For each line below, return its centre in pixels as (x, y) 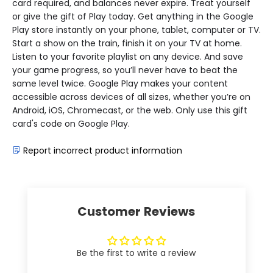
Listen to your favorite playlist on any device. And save (128, 57)
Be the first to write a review (136, 253)
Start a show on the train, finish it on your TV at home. (127, 44)
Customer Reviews (136, 212)
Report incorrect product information (103, 151)
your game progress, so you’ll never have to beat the (125, 70)
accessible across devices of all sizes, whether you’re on (131, 97)
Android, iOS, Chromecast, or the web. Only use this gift (130, 111)
